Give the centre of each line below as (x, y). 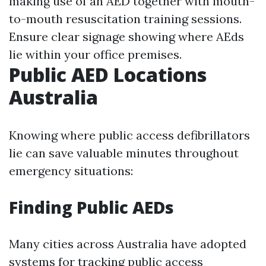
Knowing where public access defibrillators (129, 135)
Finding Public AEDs (91, 207)
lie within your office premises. (95, 54)
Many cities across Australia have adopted (128, 244)
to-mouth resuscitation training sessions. (125, 19)
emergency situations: (71, 171)
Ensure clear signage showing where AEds (126, 37)
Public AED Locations (108, 75)
